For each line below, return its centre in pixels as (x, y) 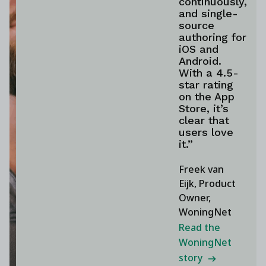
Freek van (202, 169)
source (197, 25)
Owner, (195, 197)
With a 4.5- (209, 72)
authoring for (213, 37)
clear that (204, 120)
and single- (209, 13)
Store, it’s (204, 108)
